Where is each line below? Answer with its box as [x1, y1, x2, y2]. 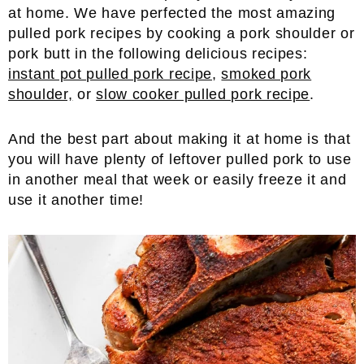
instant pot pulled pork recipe [8, 66, 213, 82]
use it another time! [8, 192, 145, 208]
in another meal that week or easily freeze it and [8, 171, 347, 188]
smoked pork [221, 66, 312, 82]
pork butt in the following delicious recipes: [8, 45, 308, 62]
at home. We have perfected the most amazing [8, 5, 336, 21]
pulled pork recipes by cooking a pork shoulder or [8, 25, 355, 41]
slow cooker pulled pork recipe [96, 86, 310, 102]
